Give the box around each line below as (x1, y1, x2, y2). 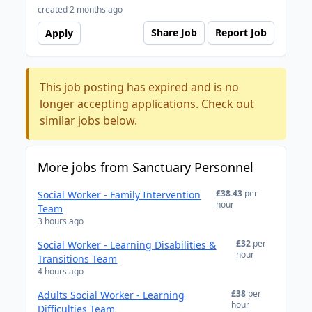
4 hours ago (38, 265, 84, 277)
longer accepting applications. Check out (40, 96, 255, 111)
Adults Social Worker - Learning (38, 288, 185, 302)
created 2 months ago (38, 3, 123, 15)
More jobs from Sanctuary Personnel (38, 159, 254, 175)
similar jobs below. (40, 113, 138, 128)
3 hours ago (38, 215, 84, 227)
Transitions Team (38, 252, 118, 265)
